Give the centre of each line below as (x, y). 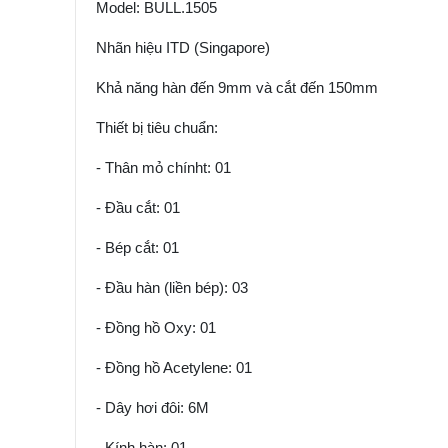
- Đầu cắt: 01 (137, 208)
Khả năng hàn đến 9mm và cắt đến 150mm (236, 88)
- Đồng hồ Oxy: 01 (155, 328)
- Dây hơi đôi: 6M (152, 408)
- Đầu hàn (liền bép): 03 (171, 288)
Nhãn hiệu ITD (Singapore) (182, 48)
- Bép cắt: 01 (137, 248)
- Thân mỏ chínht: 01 (163, 168)
